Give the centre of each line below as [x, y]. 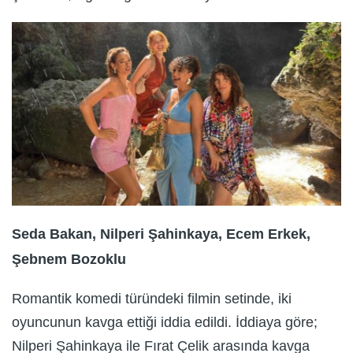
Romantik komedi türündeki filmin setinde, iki [152, 298]
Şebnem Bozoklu [69, 259]
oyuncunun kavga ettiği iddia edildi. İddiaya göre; [165, 322]
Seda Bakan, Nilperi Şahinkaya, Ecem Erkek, [161, 234]
